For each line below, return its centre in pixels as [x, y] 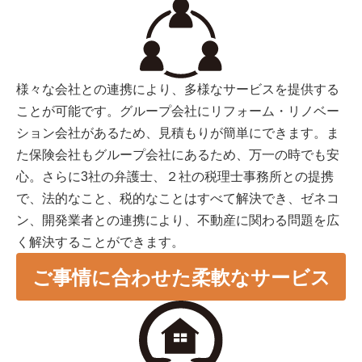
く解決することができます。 [100, 242]
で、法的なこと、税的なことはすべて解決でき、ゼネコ [178, 198]
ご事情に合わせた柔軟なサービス [181, 277]
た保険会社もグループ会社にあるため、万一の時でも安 [178, 154]
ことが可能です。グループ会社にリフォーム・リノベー [178, 111]
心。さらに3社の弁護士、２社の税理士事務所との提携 [175, 176]
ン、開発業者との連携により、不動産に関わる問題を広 [178, 220]
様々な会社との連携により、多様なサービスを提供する [178, 89]
